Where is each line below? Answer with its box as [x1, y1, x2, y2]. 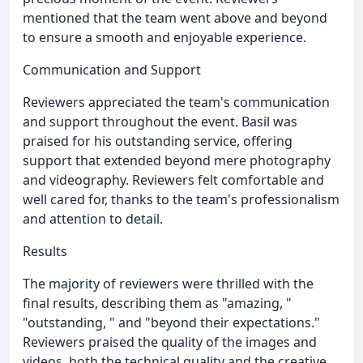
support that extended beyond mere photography [23, 152, 331, 170]
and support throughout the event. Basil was [23, 113, 297, 131]
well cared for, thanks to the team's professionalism [23, 190, 340, 209]
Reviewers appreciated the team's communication [23, 93, 330, 112]
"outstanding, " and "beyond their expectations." [23, 314, 320, 332]
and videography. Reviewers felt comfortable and [23, 171, 324, 190]
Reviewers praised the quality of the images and [23, 333, 317, 352]
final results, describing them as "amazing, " [23, 294, 292, 313]
